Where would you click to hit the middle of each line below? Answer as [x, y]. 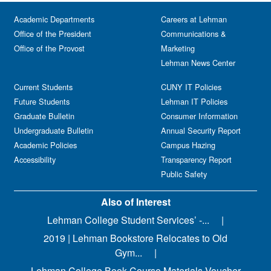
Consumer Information [199, 116]
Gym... [128, 253]
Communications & [194, 34]
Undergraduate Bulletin [54, 130]
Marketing [178, 48]
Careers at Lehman [194, 19]
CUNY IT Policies [191, 87]
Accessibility [35, 159]
